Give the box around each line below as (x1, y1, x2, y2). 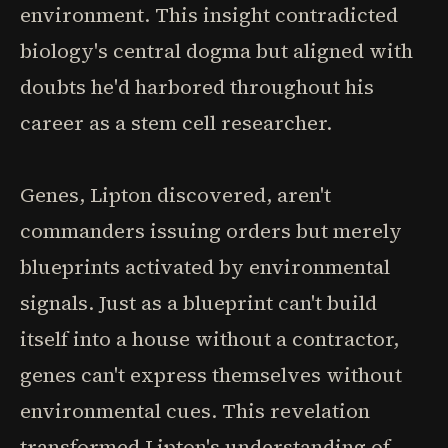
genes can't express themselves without (20, 361, 402, 389)
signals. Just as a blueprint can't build (20, 289, 377, 317)
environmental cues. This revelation (20, 397, 370, 425)
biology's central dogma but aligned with (20, 37, 413, 65)
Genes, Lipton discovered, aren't (20, 181, 331, 209)
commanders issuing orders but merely (20, 217, 402, 245)
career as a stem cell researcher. (20, 109, 332, 137)
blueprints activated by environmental (20, 253, 390, 281)
